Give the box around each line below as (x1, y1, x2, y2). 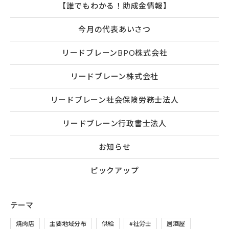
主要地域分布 (50, 220, 86, 228)
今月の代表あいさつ (78, 25, 151, 34)
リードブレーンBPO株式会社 (61, 48, 168, 58)
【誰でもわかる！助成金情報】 (58, 1, 171, 11)
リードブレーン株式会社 (70, 72, 159, 81)
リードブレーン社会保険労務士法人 (50, 95, 179, 105)
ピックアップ (90, 166, 139, 175)
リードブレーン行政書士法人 (62, 119, 167, 128)
